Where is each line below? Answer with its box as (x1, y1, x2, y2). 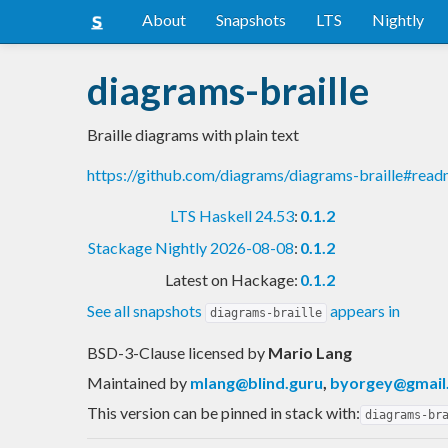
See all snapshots (87, 300, 205, 320)
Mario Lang (268, 342, 352, 362)
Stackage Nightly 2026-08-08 (88, 237, 294, 257)
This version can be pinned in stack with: (87, 402, 360, 422)
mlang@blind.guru (190, 372, 323, 392)
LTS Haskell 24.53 (170, 205, 294, 225)
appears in (327, 300, 400, 320)
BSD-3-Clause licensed (87, 342, 247, 362)
